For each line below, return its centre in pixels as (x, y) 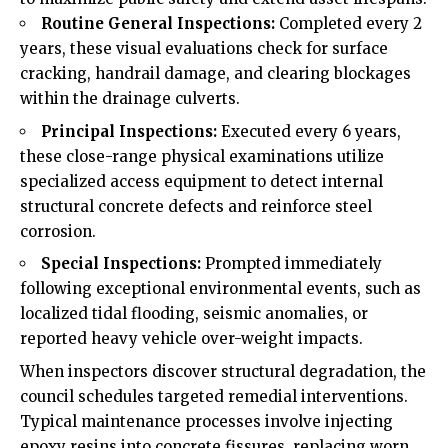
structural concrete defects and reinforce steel (196, 206)
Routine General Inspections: (158, 24)
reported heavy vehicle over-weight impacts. (191, 339)
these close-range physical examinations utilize (202, 156)
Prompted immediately (291, 264)
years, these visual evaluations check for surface (204, 49)
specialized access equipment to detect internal (201, 181)
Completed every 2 (348, 24)
